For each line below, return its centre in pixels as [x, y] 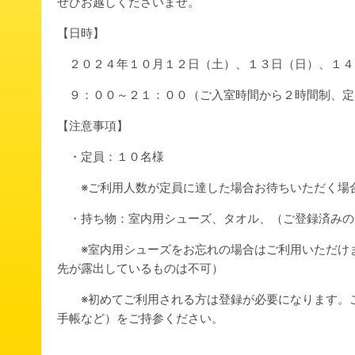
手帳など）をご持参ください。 [140, 319]
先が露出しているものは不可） [140, 269]
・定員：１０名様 [111, 157]
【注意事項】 [93, 126]
